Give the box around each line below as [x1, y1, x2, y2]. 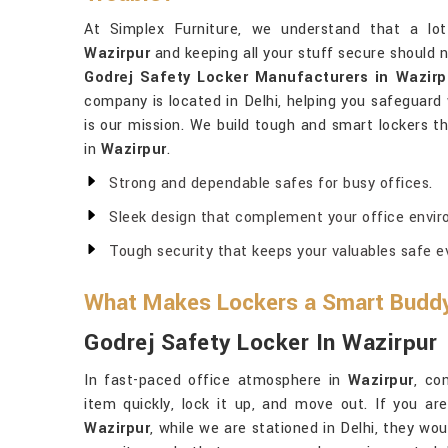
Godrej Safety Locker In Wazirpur [84, 327, 437, 359]
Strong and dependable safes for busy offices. [109, 173, 433, 194]
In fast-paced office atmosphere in [84, 370, 348, 391]
